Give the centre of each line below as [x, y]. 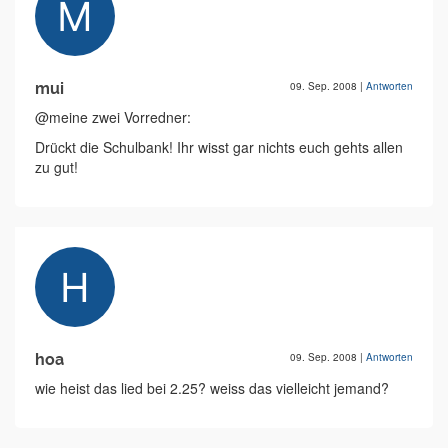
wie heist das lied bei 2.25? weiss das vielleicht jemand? [212, 388]
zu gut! [56, 167]
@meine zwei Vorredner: [113, 117]
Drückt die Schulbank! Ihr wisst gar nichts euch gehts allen [219, 147]
